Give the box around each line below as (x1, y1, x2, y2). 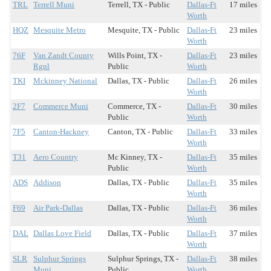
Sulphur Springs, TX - (108, 254, 178, 264)
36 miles (229, 203, 257, 213)
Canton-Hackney (33, 127, 89, 137)
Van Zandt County (33, 51, 94, 60)
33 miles (229, 127, 257, 137)
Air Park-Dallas (33, 203, 83, 213)
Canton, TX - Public (108, 127, 173, 137)
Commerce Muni (33, 102, 88, 111)
